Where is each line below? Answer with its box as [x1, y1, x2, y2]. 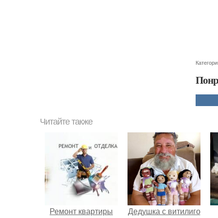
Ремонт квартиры [50, 205, 113, 217]
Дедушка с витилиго [127, 205, 200, 217]
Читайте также [40, 116, 92, 127]
